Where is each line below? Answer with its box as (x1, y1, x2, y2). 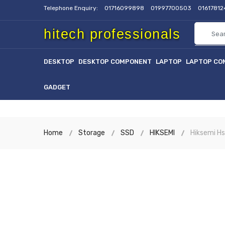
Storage (78, 129, 105, 137)
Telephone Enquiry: (44, 5, 99, 12)
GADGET (44, 83, 70, 91)
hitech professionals (44, 27, 180, 42)
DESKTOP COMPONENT (78, 58, 152, 65)
